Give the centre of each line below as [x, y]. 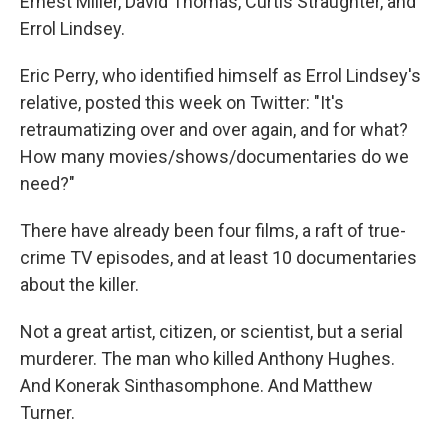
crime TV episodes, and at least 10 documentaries [218, 257]
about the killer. [79, 284]
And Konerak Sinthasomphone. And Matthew [196, 385]
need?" [47, 183]
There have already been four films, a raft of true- [213, 230]
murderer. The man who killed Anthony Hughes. [207, 358]
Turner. [47, 412]
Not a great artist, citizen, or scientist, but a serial [211, 331]
